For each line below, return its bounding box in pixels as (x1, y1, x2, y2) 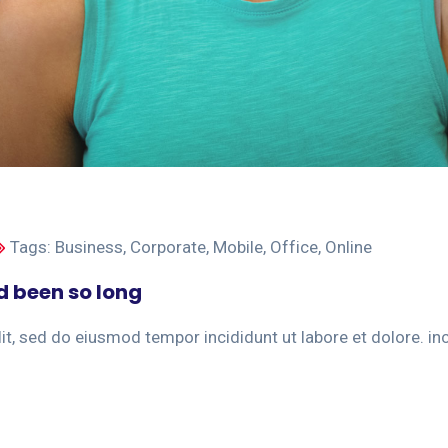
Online (325, 237, 372, 258)
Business (55, 237, 123, 258)
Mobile (213, 237, 263, 258)
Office (270, 237, 318, 258)
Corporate (130, 237, 206, 258)
